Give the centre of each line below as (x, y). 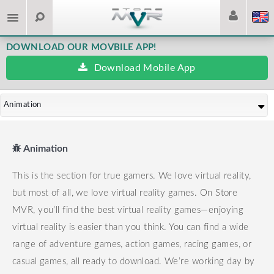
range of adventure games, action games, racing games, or (132, 244)
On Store (219, 193)
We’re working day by (210, 261)
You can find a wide (209, 227)
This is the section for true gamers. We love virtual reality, (132, 176)
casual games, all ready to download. (89, 261)
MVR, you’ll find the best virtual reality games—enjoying (128, 210)
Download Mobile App (145, 68)
